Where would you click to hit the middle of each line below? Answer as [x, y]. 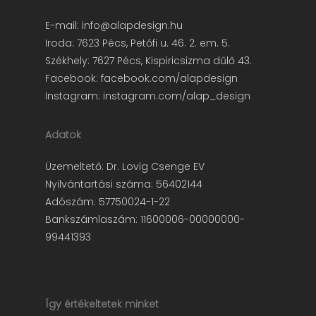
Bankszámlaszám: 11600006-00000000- [145, 219]
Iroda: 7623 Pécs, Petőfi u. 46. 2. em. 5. [138, 43]
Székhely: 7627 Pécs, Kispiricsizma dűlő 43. [148, 61]
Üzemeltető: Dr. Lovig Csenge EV [125, 166]
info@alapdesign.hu [132, 25]
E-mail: [63, 25]
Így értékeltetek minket [102, 304]
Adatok [63, 135]
